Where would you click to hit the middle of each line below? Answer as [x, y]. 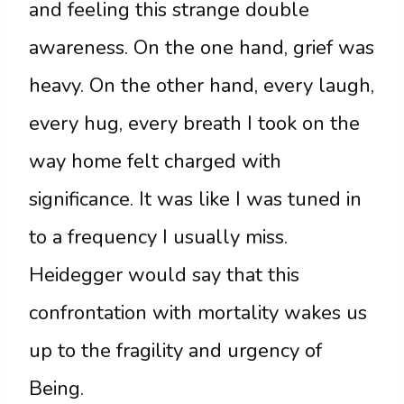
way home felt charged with [155, 162]
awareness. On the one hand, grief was [202, 48]
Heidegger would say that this [164, 275]
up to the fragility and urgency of [175, 351]
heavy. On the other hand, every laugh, [202, 86]
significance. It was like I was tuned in [195, 200]
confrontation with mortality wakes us [198, 313]
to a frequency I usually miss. [158, 238]
